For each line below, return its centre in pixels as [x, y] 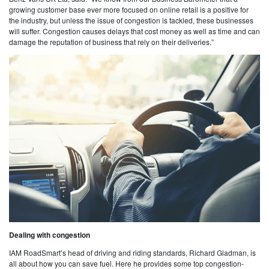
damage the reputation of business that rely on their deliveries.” [111, 41]
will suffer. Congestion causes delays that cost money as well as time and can [134, 31]
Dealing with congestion [50, 234]
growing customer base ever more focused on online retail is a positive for [129, 9]
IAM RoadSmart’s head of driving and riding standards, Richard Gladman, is [132, 252]
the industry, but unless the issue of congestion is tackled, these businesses [131, 20]
